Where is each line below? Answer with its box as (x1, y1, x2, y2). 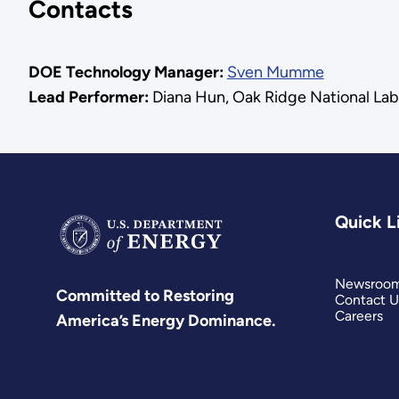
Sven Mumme (226, 61, 324, 82)
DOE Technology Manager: (28, 61, 224, 82)
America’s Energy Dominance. (56, 311, 276, 331)
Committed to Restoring (56, 286, 235, 306)
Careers (334, 307, 383, 325)
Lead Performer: (28, 86, 152, 107)
